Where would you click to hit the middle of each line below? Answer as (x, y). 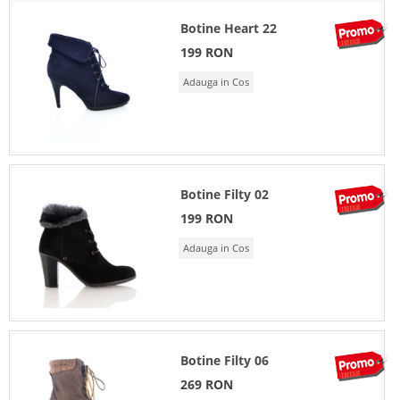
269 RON (206, 384)
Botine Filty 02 (224, 194)
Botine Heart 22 (228, 28)
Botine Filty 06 (224, 360)
